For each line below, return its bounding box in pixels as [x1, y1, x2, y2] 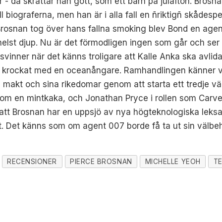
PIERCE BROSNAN [70, 158, 132, 166]
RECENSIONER [7, 158, 57, 166]
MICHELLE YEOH [145, 158, 201, 166]
